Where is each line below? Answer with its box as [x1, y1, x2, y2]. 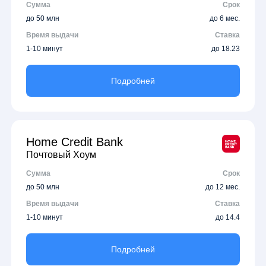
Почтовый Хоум [26, 149, 97, 160]
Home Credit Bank [26, 135, 123, 148]
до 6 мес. [209, 14, 240, 23]
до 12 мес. [205, 182, 240, 191]
